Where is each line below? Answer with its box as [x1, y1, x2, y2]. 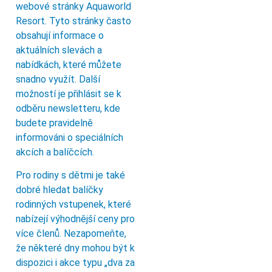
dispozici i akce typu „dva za [16, 256, 135, 268]
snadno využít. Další [16, 73, 100, 85]
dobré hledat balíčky [16, 183, 103, 195]
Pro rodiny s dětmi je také [16, 169, 125, 181]
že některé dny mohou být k [16, 242, 135, 254]
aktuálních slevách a [16, 44, 102, 56]
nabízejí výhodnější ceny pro [16, 212, 135, 225]
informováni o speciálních [16, 131, 123, 143]
